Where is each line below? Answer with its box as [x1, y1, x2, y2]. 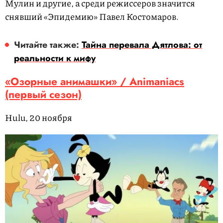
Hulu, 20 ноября [5, 111, 72, 124]
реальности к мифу [14, 51, 96, 65]
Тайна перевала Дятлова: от [82, 38, 202, 51]
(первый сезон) [5, 87, 82, 102]
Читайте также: [14, 38, 82, 51]
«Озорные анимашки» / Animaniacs [5, 74, 184, 89]
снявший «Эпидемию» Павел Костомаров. [5, 9, 179, 23]
